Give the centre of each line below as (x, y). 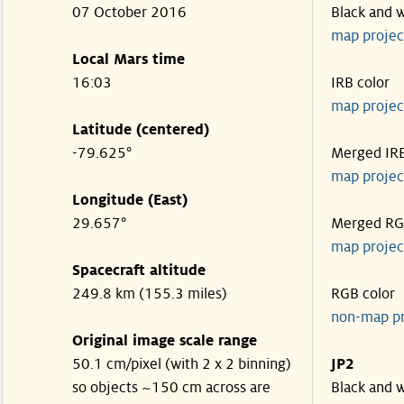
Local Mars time (129, 60)
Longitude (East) (130, 200)
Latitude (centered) (141, 130)
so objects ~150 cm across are (171, 388)
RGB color (363, 294)
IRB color (360, 83)
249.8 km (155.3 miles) (150, 294)
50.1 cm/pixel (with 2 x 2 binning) (182, 364)
